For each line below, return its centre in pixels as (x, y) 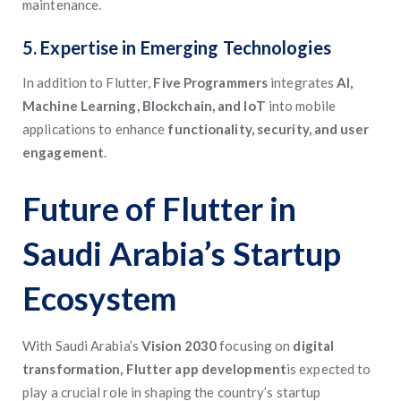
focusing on (255, 346)
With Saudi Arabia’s (82, 346)
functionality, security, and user (268, 129)
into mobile (300, 106)
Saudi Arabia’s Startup (182, 253)
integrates (304, 82)
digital (314, 346)
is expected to (328, 369)
